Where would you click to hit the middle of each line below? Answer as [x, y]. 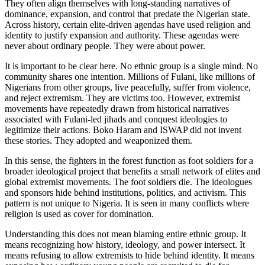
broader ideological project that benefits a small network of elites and [132, 171]
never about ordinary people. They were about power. [105, 46]
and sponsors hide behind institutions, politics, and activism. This [125, 192]
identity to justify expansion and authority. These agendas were [122, 35]
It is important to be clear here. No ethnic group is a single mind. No [131, 66]
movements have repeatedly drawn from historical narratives [117, 108]
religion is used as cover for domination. [79, 214]
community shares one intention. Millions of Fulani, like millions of [130, 76]
